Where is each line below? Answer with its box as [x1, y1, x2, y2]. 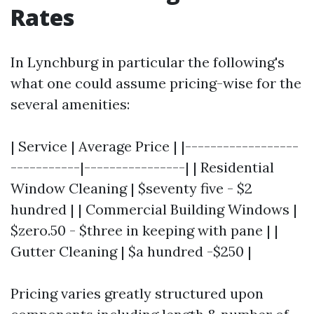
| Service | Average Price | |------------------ [11, 137, 299, 155]
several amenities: [11, 95, 130, 113]
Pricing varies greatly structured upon [11, 285, 264, 302]
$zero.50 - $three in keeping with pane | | [11, 221, 278, 239]
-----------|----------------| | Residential [11, 158, 274, 176]
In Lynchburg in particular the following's [11, 53, 285, 71]
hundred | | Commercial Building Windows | [11, 200, 297, 218]
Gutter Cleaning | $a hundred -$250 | [11, 243, 252, 260]
